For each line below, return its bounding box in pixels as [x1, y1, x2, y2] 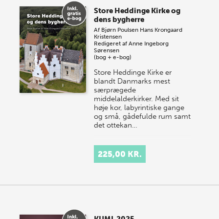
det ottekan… [94, 120, 138, 130]
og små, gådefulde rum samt [94, 111, 191, 121]
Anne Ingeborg [129, 40, 169, 47]
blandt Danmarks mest [94, 76, 171, 86]
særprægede [94, 85, 136, 94]
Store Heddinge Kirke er [94, 67, 172, 77]
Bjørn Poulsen [101, 26, 139, 33]
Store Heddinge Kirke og [94, 6, 181, 15]
